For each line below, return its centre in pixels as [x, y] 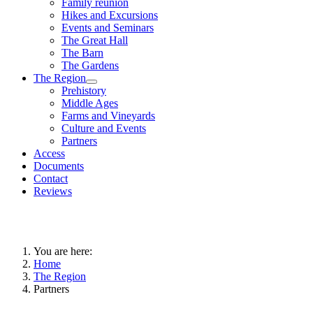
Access [49, 153]
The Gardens [90, 65]
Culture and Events [104, 128]
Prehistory [84, 90]
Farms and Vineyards [108, 115]
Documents [59, 166]
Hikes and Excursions [110, 15]
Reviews [53, 191]
